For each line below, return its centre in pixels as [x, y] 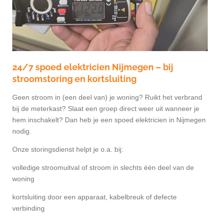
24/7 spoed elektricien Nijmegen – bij [93, 67]
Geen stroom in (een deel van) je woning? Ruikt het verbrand [107, 97]
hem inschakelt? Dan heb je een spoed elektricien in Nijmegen [109, 120]
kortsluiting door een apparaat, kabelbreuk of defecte [95, 197]
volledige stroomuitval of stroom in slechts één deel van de [103, 167]
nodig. [22, 131]
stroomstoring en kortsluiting [74, 79]
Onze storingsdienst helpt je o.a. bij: [68, 149]
